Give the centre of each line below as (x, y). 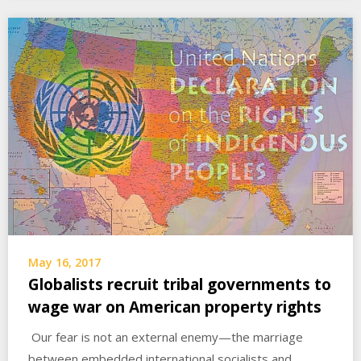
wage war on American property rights (175, 307)
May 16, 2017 (64, 263)
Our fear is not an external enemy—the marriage (166, 337)
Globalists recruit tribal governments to (180, 285)
